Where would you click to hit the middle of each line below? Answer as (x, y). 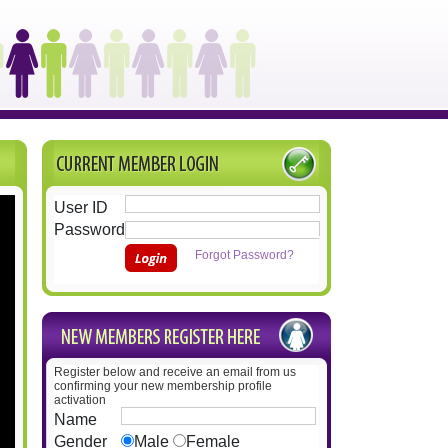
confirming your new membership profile (163, 386)
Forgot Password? (244, 255)
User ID (81, 207)
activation (80, 400)
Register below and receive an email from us (175, 372)
